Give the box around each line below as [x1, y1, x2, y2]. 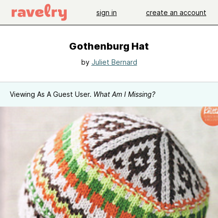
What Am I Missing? [93, 90, 155, 98]
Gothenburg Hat [69, 40, 149, 52]
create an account [146, 8, 206, 17]
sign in [96, 8, 117, 17]
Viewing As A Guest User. [10, 90, 93, 98]
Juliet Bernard [91, 58, 137, 66]
